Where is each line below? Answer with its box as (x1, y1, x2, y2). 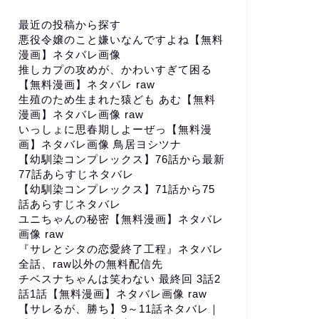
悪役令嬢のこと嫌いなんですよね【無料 (18, 33, 224, 46)
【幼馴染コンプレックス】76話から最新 (18, 153, 225, 166)
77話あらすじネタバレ (18, 168, 134, 181)
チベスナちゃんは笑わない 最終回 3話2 (18, 273, 221, 286)
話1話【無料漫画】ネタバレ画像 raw (18, 288, 207, 300)
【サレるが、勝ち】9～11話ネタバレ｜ (18, 303, 220, 315)
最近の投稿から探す (18, 19, 121, 31)
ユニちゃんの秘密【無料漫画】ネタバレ (18, 213, 224, 226)
